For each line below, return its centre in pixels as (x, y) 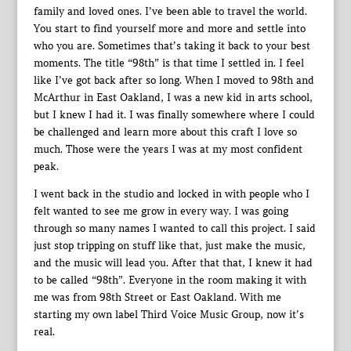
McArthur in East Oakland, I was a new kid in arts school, (173, 97)
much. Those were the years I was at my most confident (168, 149)
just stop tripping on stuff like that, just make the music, (169, 245)
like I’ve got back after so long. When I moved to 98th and (174, 80)
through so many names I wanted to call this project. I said (174, 228)
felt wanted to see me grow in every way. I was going (161, 211)
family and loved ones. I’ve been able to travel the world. (170, 11)
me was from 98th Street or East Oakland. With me (157, 297)
